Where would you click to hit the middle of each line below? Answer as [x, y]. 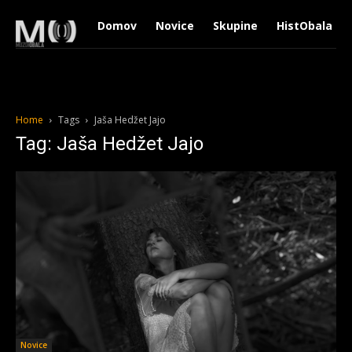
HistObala [304, 26]
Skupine [235, 26]
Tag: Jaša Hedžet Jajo [110, 144]
